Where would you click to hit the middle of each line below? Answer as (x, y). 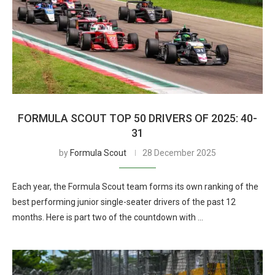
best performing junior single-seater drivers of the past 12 (124, 202)
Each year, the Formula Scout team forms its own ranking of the (135, 187)
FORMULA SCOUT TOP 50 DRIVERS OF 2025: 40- (137, 118)
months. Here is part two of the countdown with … (108, 217)
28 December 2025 (179, 153)
